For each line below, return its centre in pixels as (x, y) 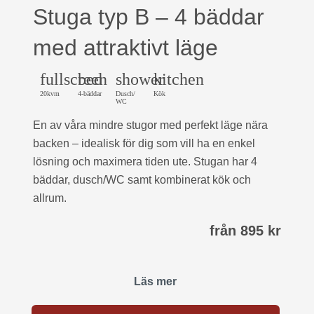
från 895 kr (245, 231)
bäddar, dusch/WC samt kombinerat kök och (142, 180)
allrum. (50, 198)
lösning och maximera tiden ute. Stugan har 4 (145, 162)
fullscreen (74, 79)
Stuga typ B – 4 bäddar (149, 17)
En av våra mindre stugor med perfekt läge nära (150, 125)
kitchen (179, 79)
